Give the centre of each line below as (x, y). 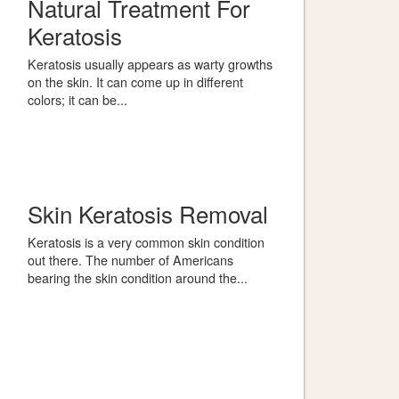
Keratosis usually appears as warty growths (150, 64)
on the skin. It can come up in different (135, 81)
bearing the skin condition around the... (138, 277)
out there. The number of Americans (130, 260)
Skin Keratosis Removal (148, 213)
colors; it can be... (77, 99)
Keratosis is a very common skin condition (146, 242)
